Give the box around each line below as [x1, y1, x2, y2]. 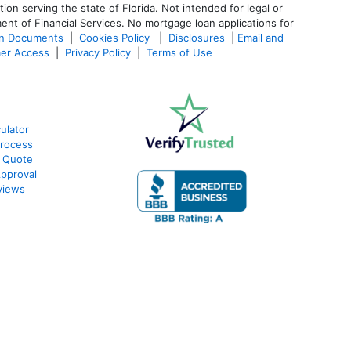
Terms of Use [147, 45, 215, 59]
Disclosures [168, 31, 225, 44]
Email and [237, 31, 284, 44]
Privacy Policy [65, 45, 131, 59]
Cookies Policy [79, 31, 153, 44]
